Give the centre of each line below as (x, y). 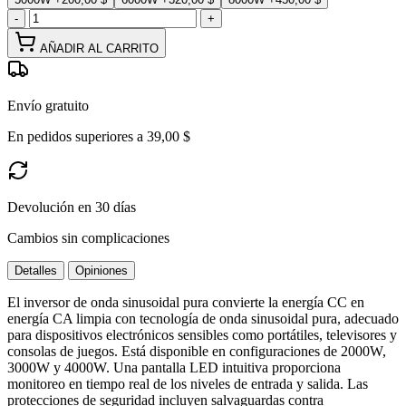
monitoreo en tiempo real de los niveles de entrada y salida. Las (188, 383)
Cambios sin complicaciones (88, 237)
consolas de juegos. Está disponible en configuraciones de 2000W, (197, 351)
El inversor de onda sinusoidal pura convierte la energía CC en (186, 302)
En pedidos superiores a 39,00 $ (99, 136)
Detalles (36, 270)
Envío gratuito (48, 105)
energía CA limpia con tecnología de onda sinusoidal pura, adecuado (203, 318)
